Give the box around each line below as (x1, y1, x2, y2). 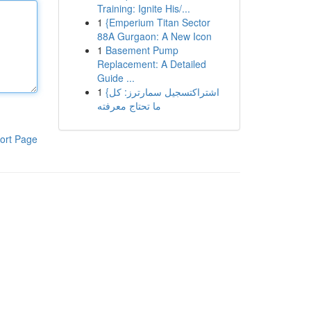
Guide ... (96, 71, 135, 85)
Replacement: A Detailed (96, 57, 206, 71)
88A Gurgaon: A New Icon (96, 29, 212, 43)
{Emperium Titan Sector (105, 15, 210, 29)
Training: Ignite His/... (96, 1, 190, 15)
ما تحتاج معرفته (96, 99, 161, 112)
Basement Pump (105, 43, 178, 57)
